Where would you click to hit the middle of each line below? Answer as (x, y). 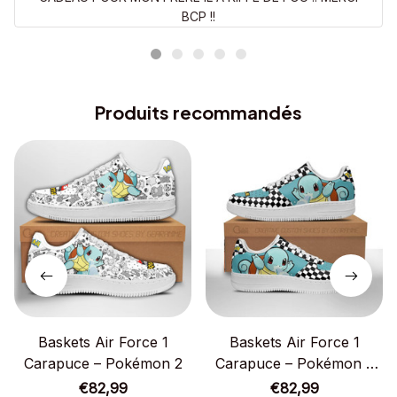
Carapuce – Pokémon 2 (103, 364)
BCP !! (198, 17)
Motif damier (294, 385)
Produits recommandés (198, 113)
